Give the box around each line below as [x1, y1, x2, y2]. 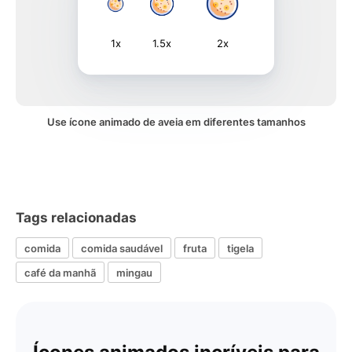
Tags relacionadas [16, 210, 137, 225]
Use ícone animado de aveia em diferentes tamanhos [46, 115, 306, 128]
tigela [227, 241, 254, 255]
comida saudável [81, 241, 163, 255]
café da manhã [24, 266, 96, 279]
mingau [116, 266, 152, 279]
